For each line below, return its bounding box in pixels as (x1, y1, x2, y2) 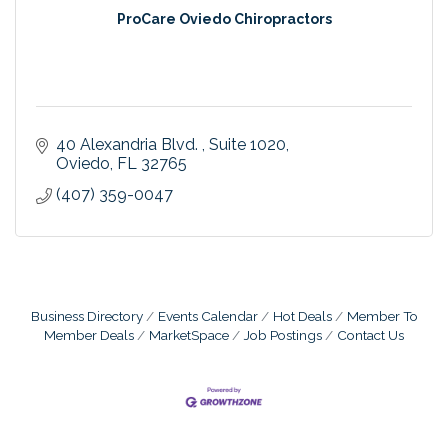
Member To (346, 307, 418, 324)
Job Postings (244, 326, 322, 343)
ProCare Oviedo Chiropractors (116, 10, 332, 27)
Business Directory (30, 307, 143, 324)
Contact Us (337, 326, 404, 343)
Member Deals (44, 326, 134, 343)
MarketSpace (149, 326, 229, 343)
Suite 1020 (209, 134, 286, 154)
